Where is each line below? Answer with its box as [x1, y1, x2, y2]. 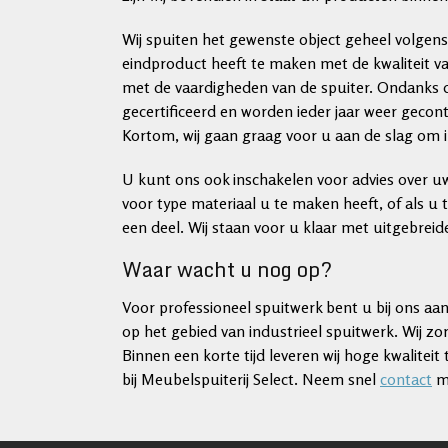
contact [380, 369, 432, 389]
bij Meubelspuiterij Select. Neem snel [122, 369, 380, 389]
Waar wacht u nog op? [122, 253, 332, 286]
